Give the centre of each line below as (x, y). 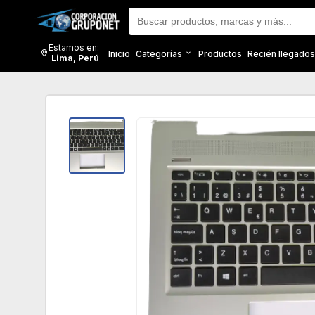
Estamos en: (74, 48)
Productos (220, 53)
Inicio (119, 53)
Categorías (160, 53)
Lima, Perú (75, 58)
